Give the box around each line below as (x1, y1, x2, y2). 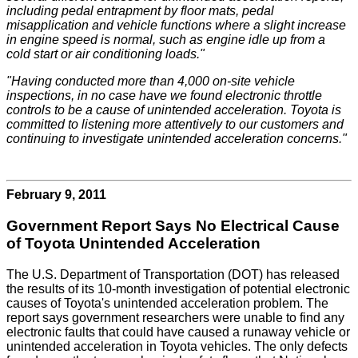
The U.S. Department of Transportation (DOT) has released (6, 267, 340, 281)
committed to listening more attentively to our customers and (6, 117, 344, 132)
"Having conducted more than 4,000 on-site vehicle (6, 74, 295, 89)
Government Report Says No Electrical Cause (6, 217, 340, 234)
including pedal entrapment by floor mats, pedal (6, 4, 274, 18)
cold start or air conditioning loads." (6, 47, 205, 62)
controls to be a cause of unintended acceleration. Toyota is (6, 103, 341, 117)
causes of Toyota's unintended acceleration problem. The (6, 296, 328, 310)
